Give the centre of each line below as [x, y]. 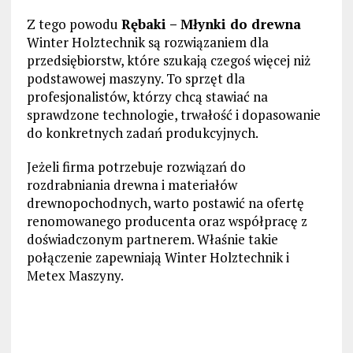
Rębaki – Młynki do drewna [211, 24]
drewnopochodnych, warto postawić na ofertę [165, 203]
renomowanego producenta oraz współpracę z [167, 221]
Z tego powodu [74, 24]
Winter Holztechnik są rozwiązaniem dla [147, 43]
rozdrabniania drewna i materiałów [132, 185]
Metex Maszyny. [75, 276]
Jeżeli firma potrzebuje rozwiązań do [136, 167]
